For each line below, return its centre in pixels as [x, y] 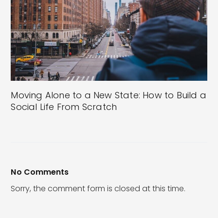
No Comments [40, 172]
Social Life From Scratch [64, 107]
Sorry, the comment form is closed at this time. [98, 189]
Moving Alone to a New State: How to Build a [109, 95]
